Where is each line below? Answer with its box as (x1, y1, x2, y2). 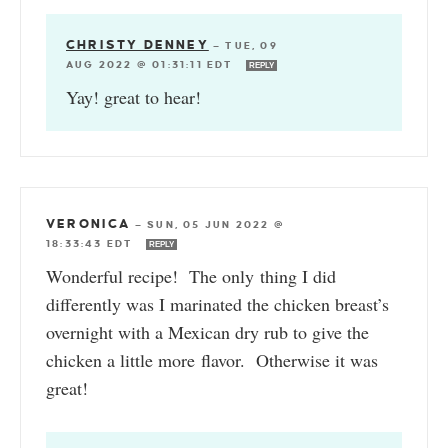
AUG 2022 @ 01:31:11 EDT (66, 58, 238, 70)
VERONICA (46, 216, 131, 231)
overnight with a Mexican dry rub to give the (46, 319, 369, 344)
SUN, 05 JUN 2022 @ (147, 218, 285, 230)
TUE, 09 (225, 39, 278, 51)
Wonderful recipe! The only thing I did (46, 263, 336, 288)
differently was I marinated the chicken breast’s (46, 291, 389, 316)
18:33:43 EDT (46, 237, 138, 249)
